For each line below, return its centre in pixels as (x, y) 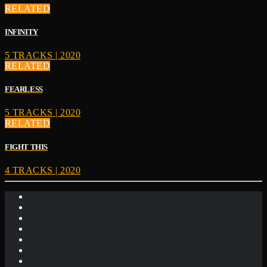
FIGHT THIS (27, 147)
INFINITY (21, 32)
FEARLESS (24, 89)
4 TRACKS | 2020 (43, 170)
